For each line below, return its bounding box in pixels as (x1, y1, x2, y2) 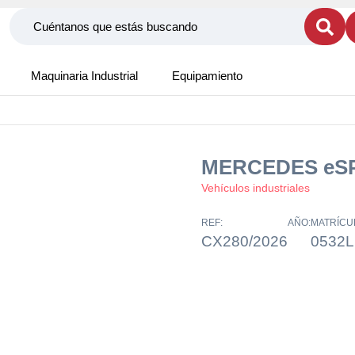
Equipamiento (172, 69, 242, 82)
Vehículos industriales (201, 181, 310, 194)
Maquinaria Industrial (31, 69, 138, 82)
